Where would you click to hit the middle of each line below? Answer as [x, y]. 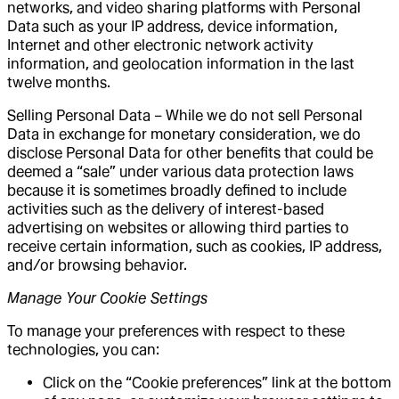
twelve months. [59, 82]
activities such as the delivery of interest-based [166, 208]
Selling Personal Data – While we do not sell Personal [185, 115]
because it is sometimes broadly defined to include [177, 190]
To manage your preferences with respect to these [176, 330]
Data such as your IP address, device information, [172, 26]
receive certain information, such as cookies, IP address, [195, 246]
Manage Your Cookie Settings [107, 297]
